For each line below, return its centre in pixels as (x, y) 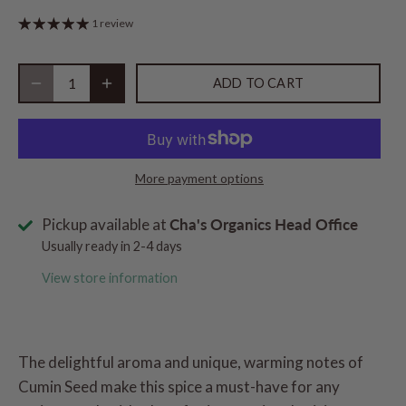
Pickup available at (106, 225)
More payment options (199, 179)
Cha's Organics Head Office (264, 225)
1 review (112, 24)
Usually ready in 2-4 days (112, 246)
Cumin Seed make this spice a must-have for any (179, 387)
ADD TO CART (258, 83)
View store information (110, 277)
